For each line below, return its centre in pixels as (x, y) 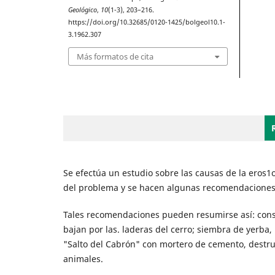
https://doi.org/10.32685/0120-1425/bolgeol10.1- (147, 22)
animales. (83, 258)
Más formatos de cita (115, 56)
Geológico (83, 10)
